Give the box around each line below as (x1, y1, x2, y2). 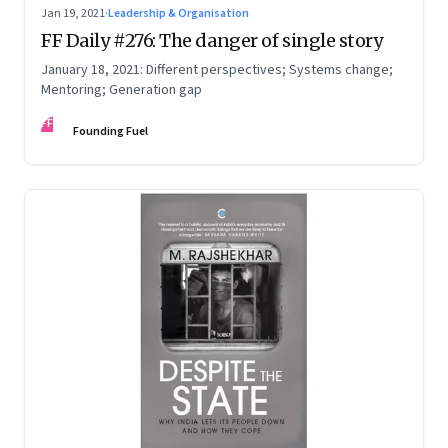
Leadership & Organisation (108, 5, 249, 23)
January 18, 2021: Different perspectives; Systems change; (41, 60, 393, 81)
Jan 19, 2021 (41, 5, 105, 23)
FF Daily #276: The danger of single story (41, 29, 383, 53)
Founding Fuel (73, 123, 148, 141)
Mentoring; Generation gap (41, 80, 202, 101)
